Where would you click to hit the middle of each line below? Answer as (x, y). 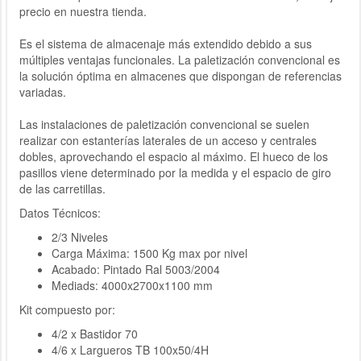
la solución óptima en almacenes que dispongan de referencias (180, 76)
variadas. (43, 92)
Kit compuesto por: (67, 309)
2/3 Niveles (80, 237)
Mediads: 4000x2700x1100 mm (132, 285)
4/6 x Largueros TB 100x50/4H (130, 350)
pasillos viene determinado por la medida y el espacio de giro (175, 172)
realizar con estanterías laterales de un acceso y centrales (168, 140)
